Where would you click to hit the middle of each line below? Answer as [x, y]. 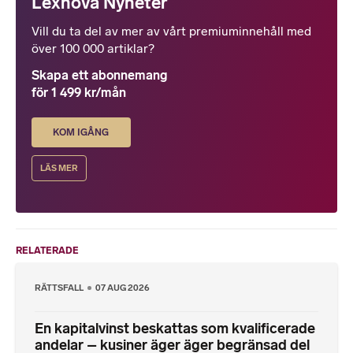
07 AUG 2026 [123, 287]
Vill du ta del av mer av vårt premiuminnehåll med [171, 32]
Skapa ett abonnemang [99, 76]
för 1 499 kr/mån [79, 93]
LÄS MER [59, 169]
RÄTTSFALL [60, 287]
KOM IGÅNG [81, 133]
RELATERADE [47, 250]
